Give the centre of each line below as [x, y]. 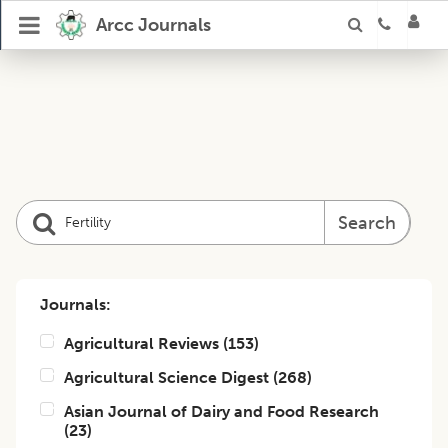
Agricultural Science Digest [166, 377]
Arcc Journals [153, 25]
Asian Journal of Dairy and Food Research [221, 411]
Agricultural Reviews [141, 343]
